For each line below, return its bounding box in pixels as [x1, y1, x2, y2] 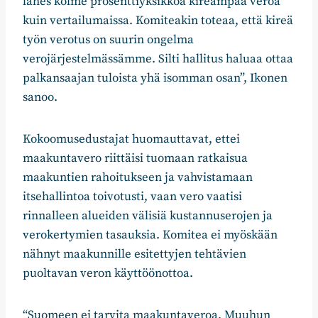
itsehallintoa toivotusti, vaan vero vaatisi [23, 189, 242, 205]
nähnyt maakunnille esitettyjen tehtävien [23, 246, 246, 263]
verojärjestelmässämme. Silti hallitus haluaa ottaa [23, 51, 293, 67]
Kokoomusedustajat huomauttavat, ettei [23, 131, 240, 148]
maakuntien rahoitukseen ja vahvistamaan [23, 170, 253, 186]
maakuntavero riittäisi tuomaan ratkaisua [23, 150, 248, 167]
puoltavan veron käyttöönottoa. [23, 265, 193, 282]
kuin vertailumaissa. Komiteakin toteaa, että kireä [23, 13, 293, 29]
